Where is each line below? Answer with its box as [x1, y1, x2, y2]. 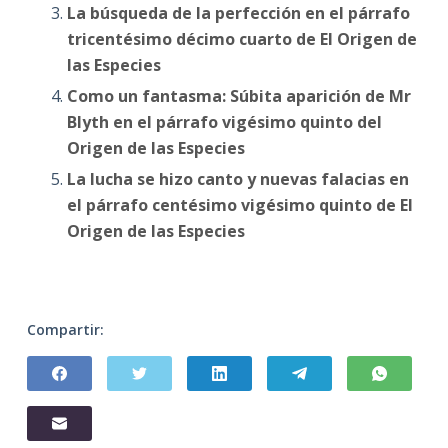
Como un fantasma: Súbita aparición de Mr [66, 84, 411, 107]
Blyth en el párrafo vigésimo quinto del [66, 110, 382, 133]
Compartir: [26, 319, 104, 339]
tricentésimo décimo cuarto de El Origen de [66, 27, 417, 50]
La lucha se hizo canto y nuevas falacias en [66, 167, 409, 190]
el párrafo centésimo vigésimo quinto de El [66, 193, 413, 216]
